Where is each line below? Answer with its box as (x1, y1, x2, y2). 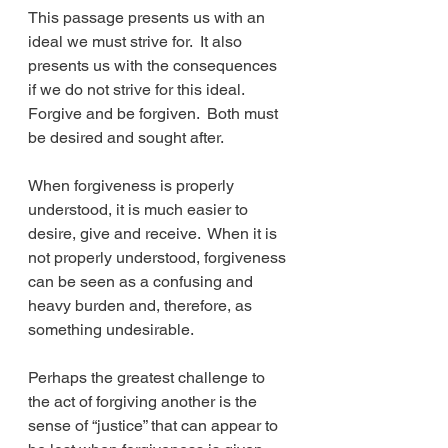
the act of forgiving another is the (28, 392, 261, 411)
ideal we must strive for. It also (28, 32, 246, 51)
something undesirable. (28, 320, 194, 339)
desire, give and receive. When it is (28, 224, 281, 243)
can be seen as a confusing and (28, 272, 257, 291)
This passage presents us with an (28, 8, 269, 27)
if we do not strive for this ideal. (28, 80, 252, 99)
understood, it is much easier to (28, 200, 252, 219)
